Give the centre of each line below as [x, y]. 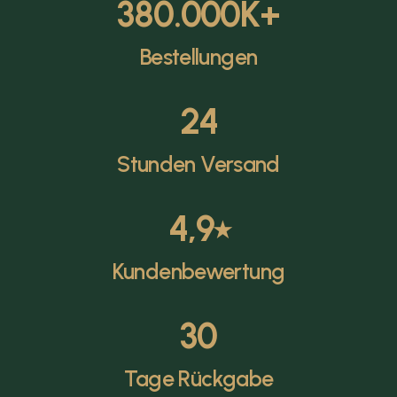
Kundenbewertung [198, 271]
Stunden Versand [198, 164]
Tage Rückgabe [198, 378]
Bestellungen [198, 57]
